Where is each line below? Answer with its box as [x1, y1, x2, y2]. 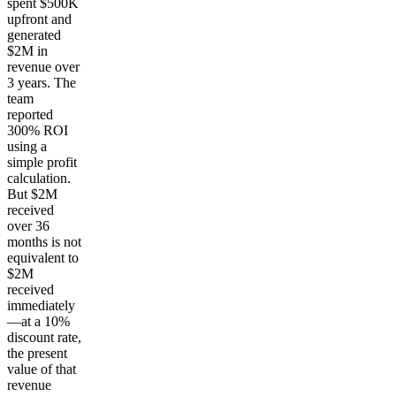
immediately [7, 298, 75, 314]
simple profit [7, 155, 77, 171]
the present [7, 346, 67, 362]
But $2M [7, 187, 57, 202]
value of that [7, 362, 76, 377]
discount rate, [7, 330, 81, 346]
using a [7, 139, 47, 155]
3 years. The [7, 75, 76, 91]
